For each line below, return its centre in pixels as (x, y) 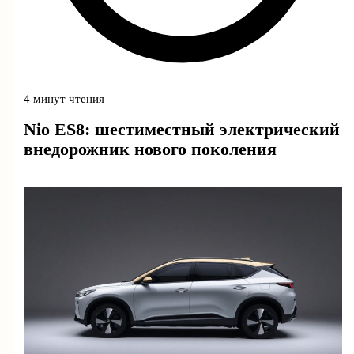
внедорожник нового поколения (151, 149)
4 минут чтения (64, 98)
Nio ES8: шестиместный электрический (182, 129)
